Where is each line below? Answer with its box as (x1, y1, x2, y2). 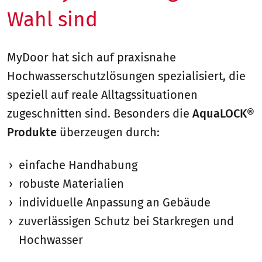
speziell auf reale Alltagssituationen (7, 88, 198, 102)
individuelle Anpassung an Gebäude (19, 195, 211, 210)
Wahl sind (7, 7, 98, 32)
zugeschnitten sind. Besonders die (7, 106, 192, 121)
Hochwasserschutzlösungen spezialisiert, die (7, 69, 246, 84)
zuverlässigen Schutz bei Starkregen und (19, 214, 234, 229)
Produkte (7, 125, 60, 140)
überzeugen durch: (60, 125, 160, 140)
